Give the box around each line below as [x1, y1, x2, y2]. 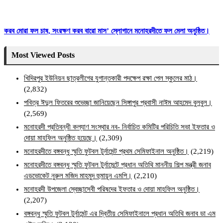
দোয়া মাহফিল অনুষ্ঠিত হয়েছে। [24, 134, 97, 142]
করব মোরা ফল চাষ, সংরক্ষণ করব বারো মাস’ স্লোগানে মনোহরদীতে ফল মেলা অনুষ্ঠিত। [4, 27, 210, 35]
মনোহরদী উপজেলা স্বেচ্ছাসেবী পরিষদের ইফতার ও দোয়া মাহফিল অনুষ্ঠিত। [24, 185, 200, 194]
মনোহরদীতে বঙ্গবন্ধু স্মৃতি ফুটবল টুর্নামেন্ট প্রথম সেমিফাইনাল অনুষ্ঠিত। [24, 147, 189, 156]
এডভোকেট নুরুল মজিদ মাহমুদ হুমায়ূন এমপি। [24, 172, 132, 180]
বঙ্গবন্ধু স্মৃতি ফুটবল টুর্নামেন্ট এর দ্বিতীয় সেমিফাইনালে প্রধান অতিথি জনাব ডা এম [24, 210, 216, 218]
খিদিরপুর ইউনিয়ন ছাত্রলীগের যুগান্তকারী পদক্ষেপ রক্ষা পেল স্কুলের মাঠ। [24, 74, 197, 83]
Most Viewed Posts [11, 51, 75, 60]
